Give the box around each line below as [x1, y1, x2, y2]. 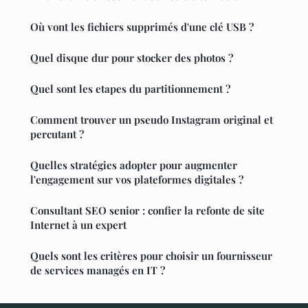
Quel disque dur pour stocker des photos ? [30, 50, 233, 65]
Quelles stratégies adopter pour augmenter [30, 157, 237, 172]
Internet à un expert [30, 217, 126, 232]
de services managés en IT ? [30, 263, 165, 277]
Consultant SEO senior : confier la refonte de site [30, 203, 265, 217]
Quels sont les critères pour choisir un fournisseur [30, 248, 272, 263]
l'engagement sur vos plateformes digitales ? [30, 172, 243, 186]
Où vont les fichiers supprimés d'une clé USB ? [30, 19, 254, 34]
